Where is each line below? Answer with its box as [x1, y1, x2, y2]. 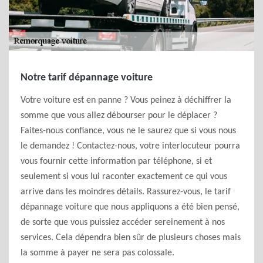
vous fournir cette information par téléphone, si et [21, 157, 212, 166]
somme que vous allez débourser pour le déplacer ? [21, 111, 217, 120]
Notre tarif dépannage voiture [21, 72, 153, 83]
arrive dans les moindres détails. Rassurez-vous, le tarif [21, 187, 231, 197]
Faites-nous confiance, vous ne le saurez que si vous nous [21, 126, 236, 136]
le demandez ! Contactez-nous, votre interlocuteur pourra [21, 141, 240, 151]
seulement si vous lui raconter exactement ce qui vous [21, 172, 227, 181]
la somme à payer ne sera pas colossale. [21, 248, 174, 258]
